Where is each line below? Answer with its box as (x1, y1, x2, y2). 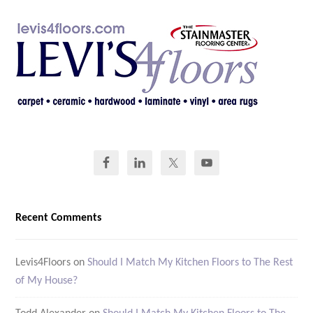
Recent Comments (15, 212, 102, 224)
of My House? (15, 275, 78, 287)
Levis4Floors (15, 257, 71, 269)
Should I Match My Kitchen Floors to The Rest (87, 257, 293, 269)
